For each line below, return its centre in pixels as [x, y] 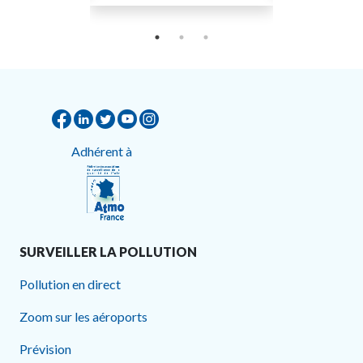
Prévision [45, 349]
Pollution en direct [70, 284]
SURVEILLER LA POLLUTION [108, 252]
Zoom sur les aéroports [83, 317]
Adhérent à [105, 152]
